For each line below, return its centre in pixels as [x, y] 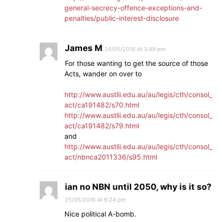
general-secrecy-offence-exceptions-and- [133, 7]
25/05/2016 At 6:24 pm [95, 199]
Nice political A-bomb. [100, 214]
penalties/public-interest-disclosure [122, 18]
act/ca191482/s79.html [102, 125]
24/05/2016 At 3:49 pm [135, 49]
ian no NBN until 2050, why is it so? [138, 187]
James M [84, 48]
